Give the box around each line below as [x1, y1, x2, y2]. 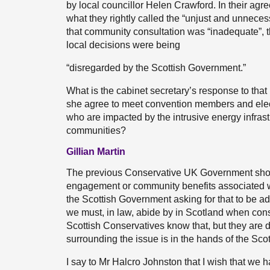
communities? [66, 125, 126, 136]
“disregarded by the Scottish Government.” [66, 63, 246, 73]
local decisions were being [66, 40, 180, 50]
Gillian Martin [66, 146, 125, 157]
